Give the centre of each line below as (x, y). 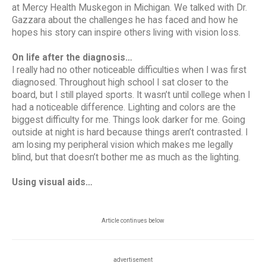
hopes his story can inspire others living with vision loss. (126, 33)
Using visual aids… (52, 183)
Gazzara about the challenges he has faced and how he (125, 20)
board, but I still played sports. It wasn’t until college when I (131, 95)
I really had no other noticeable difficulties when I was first (129, 70)
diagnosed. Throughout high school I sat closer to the (120, 83)
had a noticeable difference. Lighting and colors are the (124, 108)
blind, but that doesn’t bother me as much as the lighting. (126, 158)
